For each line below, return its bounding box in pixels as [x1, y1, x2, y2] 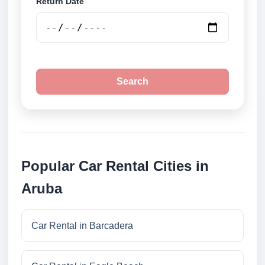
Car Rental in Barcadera [31, 221, 133, 231]
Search [117, 76, 148, 87]
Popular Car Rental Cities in [21, 158, 209, 174]
